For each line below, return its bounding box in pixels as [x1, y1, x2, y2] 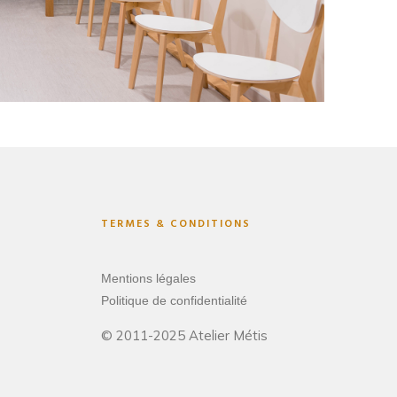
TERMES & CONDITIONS [100, 214, 251, 233]
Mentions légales [100, 270, 196, 285]
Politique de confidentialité [100, 292, 247, 307]
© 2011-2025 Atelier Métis [100, 326, 268, 344]
